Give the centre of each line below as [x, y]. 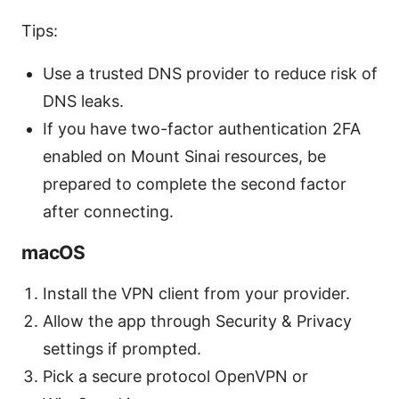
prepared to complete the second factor [195, 183]
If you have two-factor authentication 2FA [202, 128]
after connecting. [108, 211]
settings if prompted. [122, 348]
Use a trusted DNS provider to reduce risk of [210, 73]
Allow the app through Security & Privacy [197, 321]
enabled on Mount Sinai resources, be [184, 156]
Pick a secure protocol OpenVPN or [175, 376]
